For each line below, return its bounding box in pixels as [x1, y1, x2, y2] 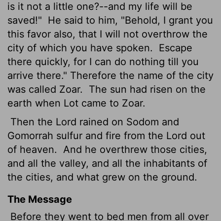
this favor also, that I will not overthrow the [7, 28, 208, 40]
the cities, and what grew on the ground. [7, 171, 197, 183]
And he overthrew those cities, [60, 143, 207, 155]
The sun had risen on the [86, 83, 206, 95]
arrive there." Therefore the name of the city [7, 69, 214, 81]
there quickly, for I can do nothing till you [7, 55, 199, 68]
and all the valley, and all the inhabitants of [7, 157, 207, 169]
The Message [7, 193, 72, 205]
